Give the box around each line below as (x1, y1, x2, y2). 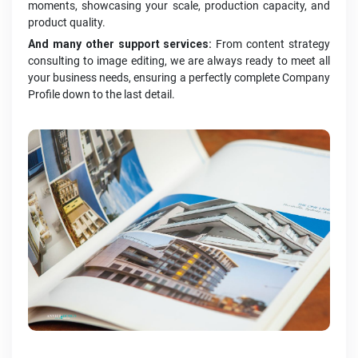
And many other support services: (28, 38, 213, 51)
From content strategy (212, 38, 331, 51)
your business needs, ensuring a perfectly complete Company (28, 71, 330, 85)
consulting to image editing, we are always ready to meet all (28, 54, 330, 68)
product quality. (28, 16, 105, 30)
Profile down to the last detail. (28, 88, 175, 101)
